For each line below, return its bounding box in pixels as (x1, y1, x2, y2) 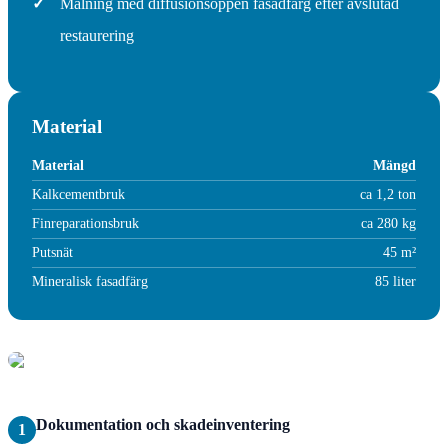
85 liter (375, 273, 416, 289)
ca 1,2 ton (360, 186, 416, 202)
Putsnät (32, 244, 73, 260)
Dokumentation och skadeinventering (36, 415, 290, 433)
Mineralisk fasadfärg (32, 273, 148, 289)
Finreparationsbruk (32, 215, 139, 231)
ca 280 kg (361, 215, 416, 231)
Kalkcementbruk (32, 186, 125, 202)
